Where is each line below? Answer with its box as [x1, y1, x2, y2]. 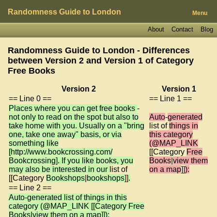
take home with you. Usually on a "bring [9, 121, 144, 130]
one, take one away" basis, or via [9, 130, 122, 139]
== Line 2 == [9, 183, 51, 192]
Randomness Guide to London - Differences [8, 45, 190, 55]
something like [9, 139, 59, 147]
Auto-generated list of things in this [9, 193, 127, 201]
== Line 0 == [9, 94, 51, 103]
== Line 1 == [149, 94, 192, 103]
